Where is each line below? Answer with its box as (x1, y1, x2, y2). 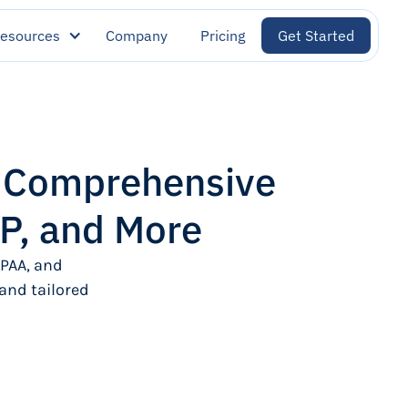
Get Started (278, 26, 354, 45)
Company (106, 26, 168, 45)
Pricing (200, 26, 245, 45)
